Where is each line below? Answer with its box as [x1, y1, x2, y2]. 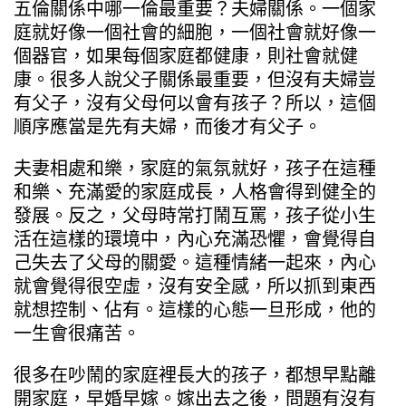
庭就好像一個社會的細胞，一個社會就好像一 [14, 21, 376, 43]
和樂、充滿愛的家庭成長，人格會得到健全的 [14, 180, 376, 203]
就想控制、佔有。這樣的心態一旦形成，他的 [14, 298, 376, 321]
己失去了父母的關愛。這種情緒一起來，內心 [14, 251, 376, 274]
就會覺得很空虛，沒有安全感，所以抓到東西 [14, 275, 376, 297]
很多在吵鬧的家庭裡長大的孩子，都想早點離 [14, 363, 376, 386]
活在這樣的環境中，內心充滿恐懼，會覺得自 [14, 227, 376, 250]
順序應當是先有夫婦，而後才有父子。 [14, 115, 322, 138]
